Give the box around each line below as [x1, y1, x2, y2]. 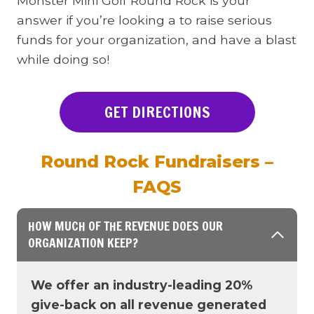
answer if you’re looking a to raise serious [17, 13, 272, 27]
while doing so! [17, 52, 109, 67]
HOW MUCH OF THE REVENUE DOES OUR [28, 217, 223, 235]
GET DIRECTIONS [104, 101, 210, 123]
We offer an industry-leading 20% [31, 278, 252, 292]
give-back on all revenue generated [31, 297, 266, 312]
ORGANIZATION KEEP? [28, 234, 138, 252]
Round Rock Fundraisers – [41, 151, 273, 172]
